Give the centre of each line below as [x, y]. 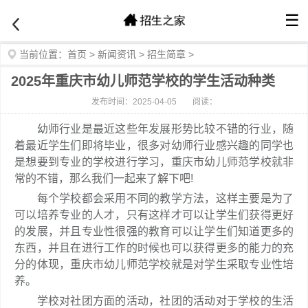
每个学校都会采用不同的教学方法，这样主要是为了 [154, 198]
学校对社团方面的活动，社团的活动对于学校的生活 [154, 301]
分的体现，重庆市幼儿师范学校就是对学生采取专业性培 [154, 264]
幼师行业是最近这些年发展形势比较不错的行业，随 [154, 129]
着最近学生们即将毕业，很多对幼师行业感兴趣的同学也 [154, 145]
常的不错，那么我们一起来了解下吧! [104, 178]
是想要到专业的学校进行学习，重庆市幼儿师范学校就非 [154, 162]
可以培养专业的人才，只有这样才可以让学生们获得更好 [154, 215]
